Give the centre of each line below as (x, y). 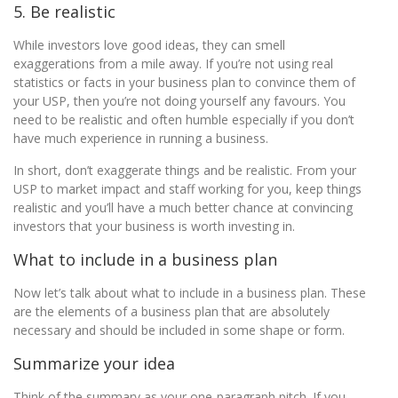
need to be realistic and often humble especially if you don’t (184, 119)
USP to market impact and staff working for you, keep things (187, 189)
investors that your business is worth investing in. (154, 226)
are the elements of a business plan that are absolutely (171, 311)
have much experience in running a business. (141, 138)
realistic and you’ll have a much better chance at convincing (183, 207)
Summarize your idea (94, 363)
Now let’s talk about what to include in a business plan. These (190, 293)
